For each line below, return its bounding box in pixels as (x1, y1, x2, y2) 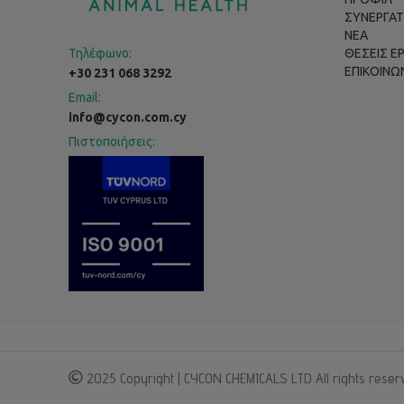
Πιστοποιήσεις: (69, 134, 155, 149)
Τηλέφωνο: (69, 46, 132, 60)
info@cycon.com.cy (69, 110, 187, 124)
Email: (69, 90, 101, 105)
